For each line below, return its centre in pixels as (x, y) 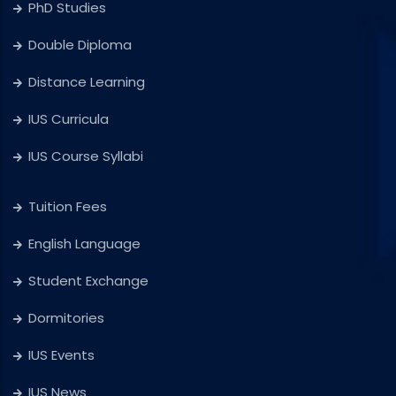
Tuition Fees (68, 207)
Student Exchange (88, 281)
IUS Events (61, 355)
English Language (84, 244)
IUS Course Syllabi (86, 156)
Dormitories (66, 318)
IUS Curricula (69, 119)
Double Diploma (80, 45)
